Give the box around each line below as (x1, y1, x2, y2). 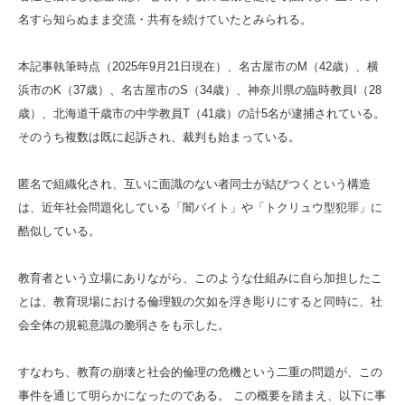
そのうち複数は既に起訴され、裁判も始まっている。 (18, 129, 300, 144)
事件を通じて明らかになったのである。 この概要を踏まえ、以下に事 (18, 388, 386, 402)
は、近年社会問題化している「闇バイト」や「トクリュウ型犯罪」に (18, 200, 382, 214)
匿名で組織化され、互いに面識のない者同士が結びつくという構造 (18, 176, 371, 191)
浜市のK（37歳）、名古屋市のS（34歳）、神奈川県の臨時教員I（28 (18, 82, 381, 97)
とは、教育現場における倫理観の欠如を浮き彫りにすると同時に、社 (18, 294, 382, 308)
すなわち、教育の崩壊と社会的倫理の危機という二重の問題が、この (18, 364, 382, 379)
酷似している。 (18, 223, 100, 238)
